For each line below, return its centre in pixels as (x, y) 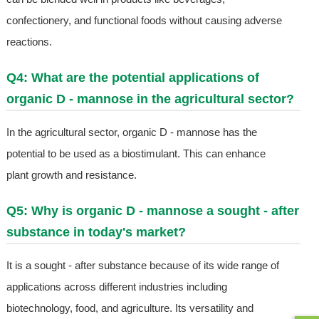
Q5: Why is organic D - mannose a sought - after (152, 211)
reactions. (29, 42)
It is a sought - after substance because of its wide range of (142, 266)
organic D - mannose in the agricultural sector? (150, 99)
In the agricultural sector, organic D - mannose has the (131, 132)
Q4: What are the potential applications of (132, 78)
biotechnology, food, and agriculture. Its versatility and (130, 308)
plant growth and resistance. (71, 175)
